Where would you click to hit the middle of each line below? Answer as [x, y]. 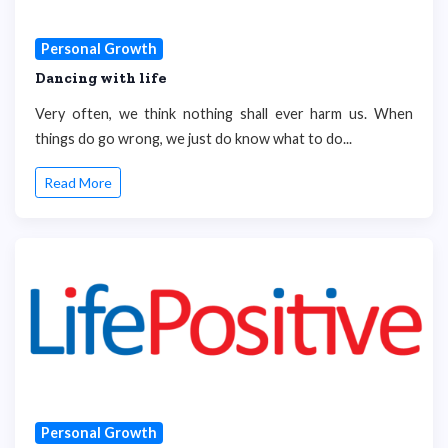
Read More [78, 183]
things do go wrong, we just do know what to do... [193, 138]
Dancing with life [101, 77]
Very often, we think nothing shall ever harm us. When [224, 113]
